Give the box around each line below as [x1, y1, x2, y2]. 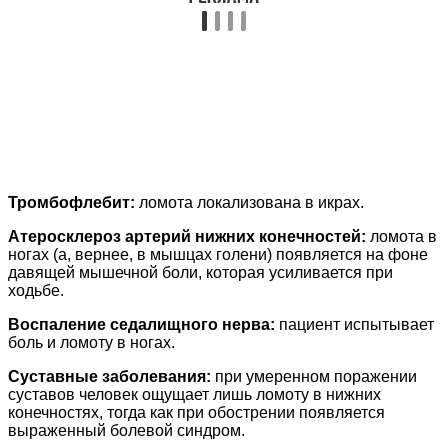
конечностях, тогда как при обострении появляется [8, 404, 385, 422]
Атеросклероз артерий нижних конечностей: [8, 228, 366, 246]
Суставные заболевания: [8, 368, 211, 386]
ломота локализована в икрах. [135, 194, 364, 212]
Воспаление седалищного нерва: [8, 316, 275, 334]
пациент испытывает [275, 316, 434, 334]
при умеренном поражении [211, 368, 417, 386]
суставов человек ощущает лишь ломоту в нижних [8, 386, 381, 404]
